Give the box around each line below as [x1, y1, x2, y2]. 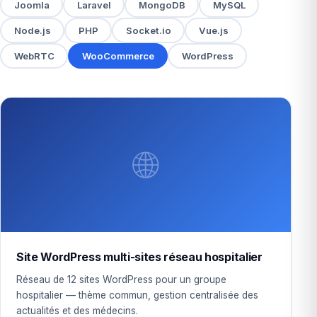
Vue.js [198, 24, 229, 36]
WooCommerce [81, 50, 154, 62]
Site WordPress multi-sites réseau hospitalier [16, 250, 263, 264]
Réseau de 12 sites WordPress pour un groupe [16, 274, 226, 285]
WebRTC [13, 50, 54, 62]
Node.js [13, 24, 51, 36]
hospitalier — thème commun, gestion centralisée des [16, 289, 258, 301]
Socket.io [125, 24, 171, 36]
